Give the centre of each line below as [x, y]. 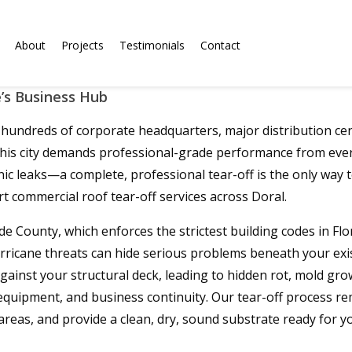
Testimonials [152, 45]
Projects [82, 45]
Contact [220, 45]
